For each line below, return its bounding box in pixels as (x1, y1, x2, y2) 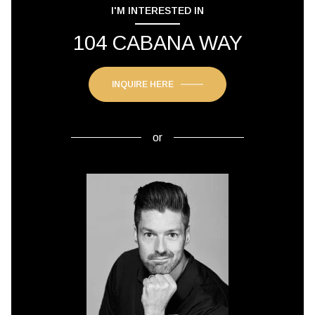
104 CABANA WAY (72, 31, 243, 54)
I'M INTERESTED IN (111, 4, 204, 16)
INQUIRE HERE (112, 79, 174, 89)
